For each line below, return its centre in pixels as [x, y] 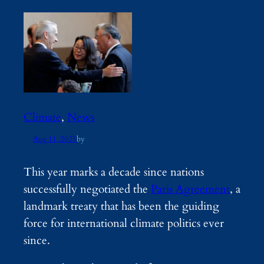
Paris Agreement [190, 189]
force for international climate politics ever [124, 224]
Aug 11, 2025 [55, 139]
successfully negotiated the [87, 189]
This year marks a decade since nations [114, 172]
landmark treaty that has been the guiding [121, 207]
